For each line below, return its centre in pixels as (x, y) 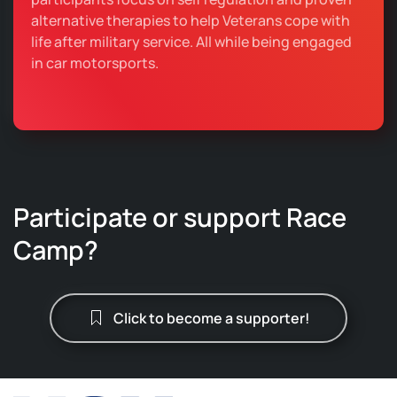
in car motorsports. (95, 63)
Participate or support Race (180, 218)
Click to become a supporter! (212, 319)
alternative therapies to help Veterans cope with (191, 21)
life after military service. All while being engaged (191, 42)
